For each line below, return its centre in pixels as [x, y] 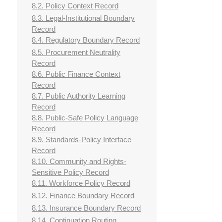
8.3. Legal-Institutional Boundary [83, 18]
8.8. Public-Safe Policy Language [85, 118]
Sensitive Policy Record [70, 172]
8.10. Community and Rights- [79, 162]
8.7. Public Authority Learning [79, 96]
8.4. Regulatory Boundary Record [86, 40]
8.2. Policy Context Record [75, 6]
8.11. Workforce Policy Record [81, 183]
